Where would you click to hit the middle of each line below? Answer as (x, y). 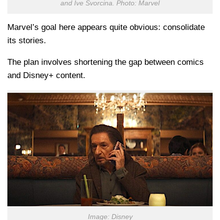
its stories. (27, 41)
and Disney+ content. (46, 75)
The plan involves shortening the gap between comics (106, 62)
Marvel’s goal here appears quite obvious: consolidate (106, 27)
